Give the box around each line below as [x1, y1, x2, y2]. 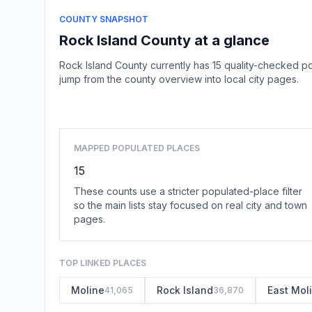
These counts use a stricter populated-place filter [74, 185, 302, 197]
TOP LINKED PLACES [59, 258, 146, 268]
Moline [71, 284, 104, 296]
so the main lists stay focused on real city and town [74, 199, 307, 211]
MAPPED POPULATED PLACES [74, 143, 200, 153]
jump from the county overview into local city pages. [59, 73, 299, 85]
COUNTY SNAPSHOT [59, 14, 148, 24]
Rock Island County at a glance [59, 32, 270, 49]
